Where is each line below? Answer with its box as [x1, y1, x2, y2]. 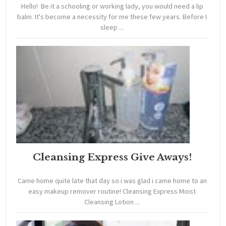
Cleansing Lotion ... [84, 197, 140, 207]
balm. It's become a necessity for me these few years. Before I [17, 12, 207, 22]
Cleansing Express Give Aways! [32, 151, 192, 163]
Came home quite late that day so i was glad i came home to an [17, 176, 207, 186]
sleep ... [100, 23, 124, 32]
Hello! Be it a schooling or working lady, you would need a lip [21, 2, 203, 11]
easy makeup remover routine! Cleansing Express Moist [28, 187, 196, 196]
